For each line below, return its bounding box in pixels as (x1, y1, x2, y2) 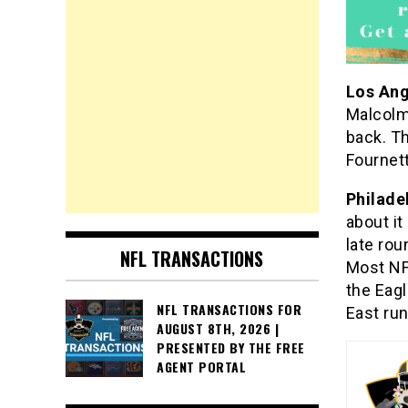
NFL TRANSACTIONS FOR (157, 300, 301, 320)
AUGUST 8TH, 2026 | (157, 319, 279, 339)
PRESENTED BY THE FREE (157, 338, 305, 358)
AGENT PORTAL (157, 357, 246, 377)
